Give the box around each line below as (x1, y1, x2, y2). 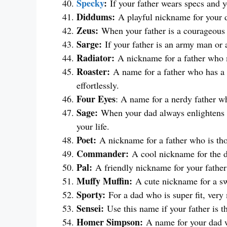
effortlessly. (77, 79, 119, 92)
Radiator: (77, 51, 115, 65)
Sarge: (77, 37, 102, 51)
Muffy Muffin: (77, 174, 132, 188)
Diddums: (77, 10, 115, 24)
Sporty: (77, 188, 105, 202)
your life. (77, 120, 109, 133)
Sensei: (77, 202, 104, 215)
